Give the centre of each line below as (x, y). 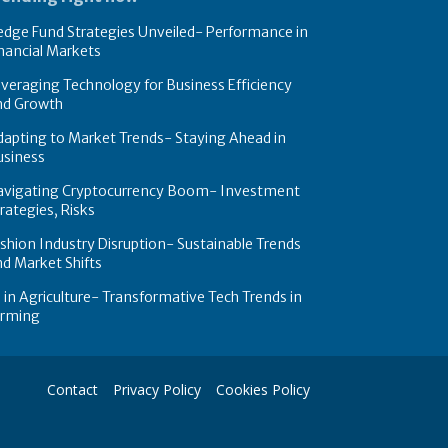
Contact (72, 390)
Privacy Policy (157, 390)
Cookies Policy (263, 390)
